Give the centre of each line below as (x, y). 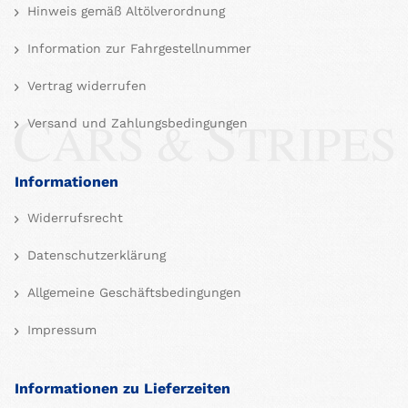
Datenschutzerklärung (94, 255)
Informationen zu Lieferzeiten (122, 389)
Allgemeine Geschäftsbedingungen (132, 293)
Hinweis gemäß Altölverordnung (124, 11)
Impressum (60, 330)
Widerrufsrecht (73, 218)
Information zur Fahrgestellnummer (137, 49)
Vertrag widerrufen (85, 86)
